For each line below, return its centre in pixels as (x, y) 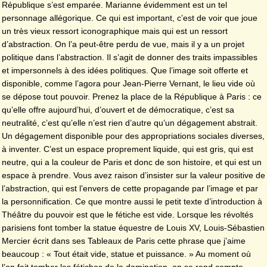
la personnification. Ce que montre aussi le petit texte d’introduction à (132, 202)
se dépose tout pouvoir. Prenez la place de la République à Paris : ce (132, 97)
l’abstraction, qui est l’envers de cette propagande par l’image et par (130, 189)
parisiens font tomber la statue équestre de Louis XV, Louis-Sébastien (133, 228)
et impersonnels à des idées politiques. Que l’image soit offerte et (125, 71)
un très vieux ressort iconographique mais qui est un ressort (115, 31)
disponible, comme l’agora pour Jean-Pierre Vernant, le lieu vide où (128, 84)
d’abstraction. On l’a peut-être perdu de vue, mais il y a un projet (123, 44)
